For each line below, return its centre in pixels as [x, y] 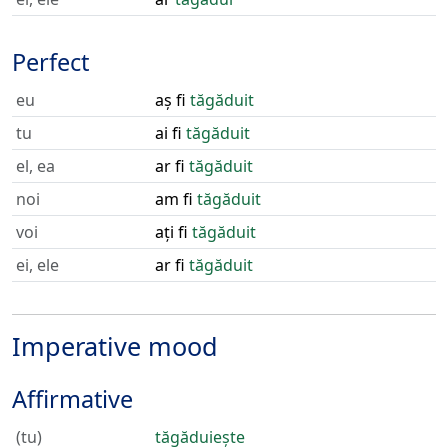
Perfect [50, 62]
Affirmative [72, 399]
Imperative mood [115, 346]
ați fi [173, 232]
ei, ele [37, 265]
